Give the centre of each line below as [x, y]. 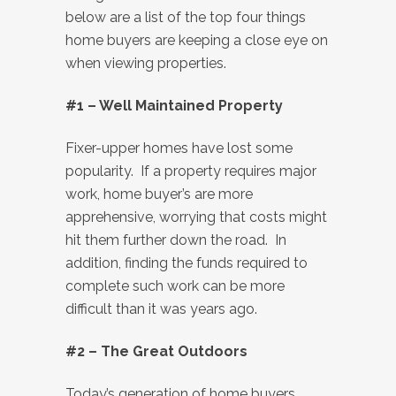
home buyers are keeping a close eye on [197, 40]
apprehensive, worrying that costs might [196, 217]
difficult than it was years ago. [161, 309]
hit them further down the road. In [176, 240]
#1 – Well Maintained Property [174, 106]
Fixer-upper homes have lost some [179, 148]
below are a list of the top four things [186, 17]
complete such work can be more [175, 286]
